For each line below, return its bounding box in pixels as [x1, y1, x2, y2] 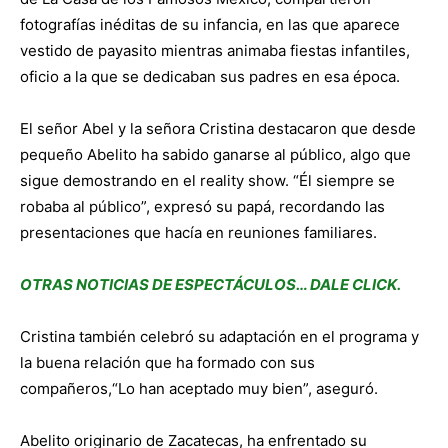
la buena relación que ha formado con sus [20, 353, 315, 373]
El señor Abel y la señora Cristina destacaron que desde [20, 119, 416, 139]
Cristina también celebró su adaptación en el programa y [20, 327, 419, 347]
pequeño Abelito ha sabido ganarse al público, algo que [20, 145, 411, 165]
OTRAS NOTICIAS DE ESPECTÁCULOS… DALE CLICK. [20, 275, 401, 295]
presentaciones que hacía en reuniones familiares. [20, 223, 377, 243]
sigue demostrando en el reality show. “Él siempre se [20, 171, 395, 191]
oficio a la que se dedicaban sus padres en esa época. [20, 67, 400, 87]
